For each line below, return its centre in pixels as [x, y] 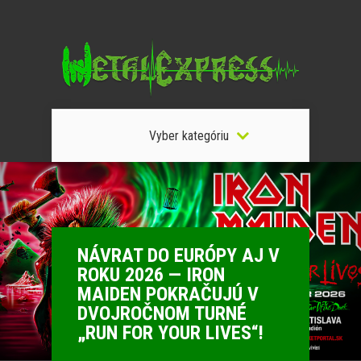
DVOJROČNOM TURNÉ [162, 313]
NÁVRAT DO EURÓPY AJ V [178, 255]
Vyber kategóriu [189, 136]
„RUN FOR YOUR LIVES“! [170, 333]
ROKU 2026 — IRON [151, 275]
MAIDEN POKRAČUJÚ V [168, 294]
